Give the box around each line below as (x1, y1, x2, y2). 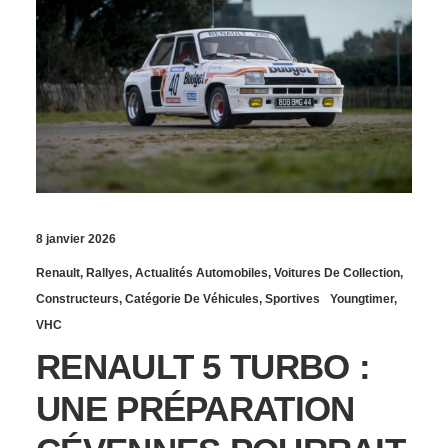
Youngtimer (330, 291, 394, 306)
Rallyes (86, 265, 129, 280)
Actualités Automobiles (135, 265, 268, 280)
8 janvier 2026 (36, 231, 116, 246)
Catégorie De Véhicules (125, 291, 259, 306)
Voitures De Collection (274, 265, 400, 280)
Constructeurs (36, 291, 119, 306)
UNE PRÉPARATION (36, 388, 355, 428)
